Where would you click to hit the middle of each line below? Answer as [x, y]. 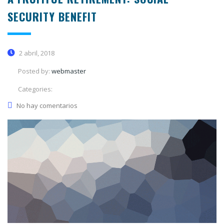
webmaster [69, 71]
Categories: [35, 89]
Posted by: [35, 71]
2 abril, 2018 [36, 53]
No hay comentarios [47, 105]
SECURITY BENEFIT [52, 16]
